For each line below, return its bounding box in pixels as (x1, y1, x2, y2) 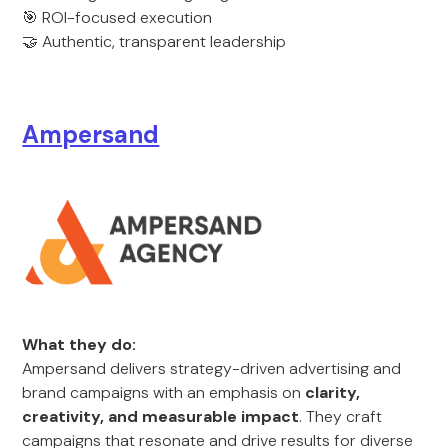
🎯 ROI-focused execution (22, 7, 213, 28)
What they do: (22, 334, 137, 355)
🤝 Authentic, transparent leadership (22, 31, 287, 52)
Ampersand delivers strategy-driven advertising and (22, 358, 402, 379)
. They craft (299, 406, 383, 427)
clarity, (305, 382, 361, 403)
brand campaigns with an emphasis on (22, 382, 306, 403)
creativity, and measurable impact (22, 406, 300, 427)
